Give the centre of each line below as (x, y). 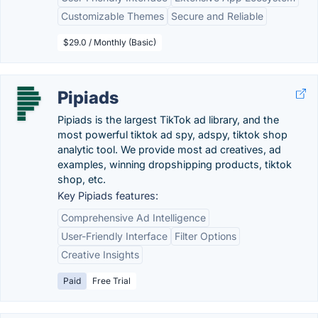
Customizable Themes (113, 16)
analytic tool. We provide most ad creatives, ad (169, 149)
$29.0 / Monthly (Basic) (110, 42)
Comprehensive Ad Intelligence (133, 218)
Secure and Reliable (217, 16)
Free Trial (111, 281)
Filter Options (205, 236)
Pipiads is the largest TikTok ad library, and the (168, 120)
